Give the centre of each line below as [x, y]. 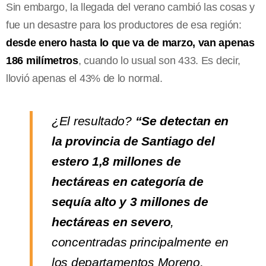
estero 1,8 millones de [116, 161]
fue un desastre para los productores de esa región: [124, 25]
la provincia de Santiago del [133, 141]
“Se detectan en [180, 121]
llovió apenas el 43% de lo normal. [84, 78]
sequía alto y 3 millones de [130, 201]
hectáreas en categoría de [128, 181]
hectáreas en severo [111, 221]
